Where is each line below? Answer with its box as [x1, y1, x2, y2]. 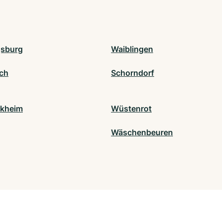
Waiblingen [111, 44, 153, 55]
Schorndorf [111, 68, 154, 78]
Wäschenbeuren [111, 127, 173, 138]
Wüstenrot [111, 104, 152, 114]
